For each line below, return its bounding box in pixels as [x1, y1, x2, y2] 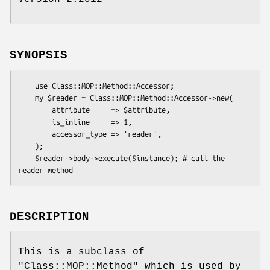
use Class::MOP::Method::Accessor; [18, 81, 35, 90]
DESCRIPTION [10, 210, 89, 224]
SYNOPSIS [10, 48, 67, 62]
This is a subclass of [18, 246, 145, 258]
